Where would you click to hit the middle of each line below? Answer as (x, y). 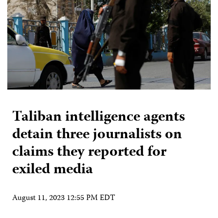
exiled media (53, 170)
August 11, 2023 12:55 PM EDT (64, 198)
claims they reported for (89, 152)
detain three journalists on (97, 135)
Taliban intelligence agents (99, 117)
